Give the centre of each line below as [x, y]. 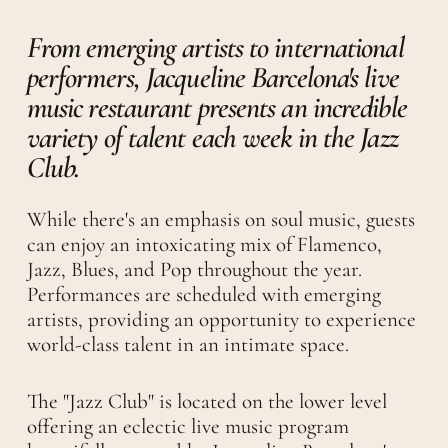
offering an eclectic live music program [187, 426]
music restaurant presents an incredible [216, 108]
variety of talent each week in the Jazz [212, 138]
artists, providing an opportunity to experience [221, 320]
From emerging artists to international [215, 48]
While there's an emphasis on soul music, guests [220, 220]
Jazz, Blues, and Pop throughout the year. [194, 270]
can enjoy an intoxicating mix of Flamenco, [204, 245]
